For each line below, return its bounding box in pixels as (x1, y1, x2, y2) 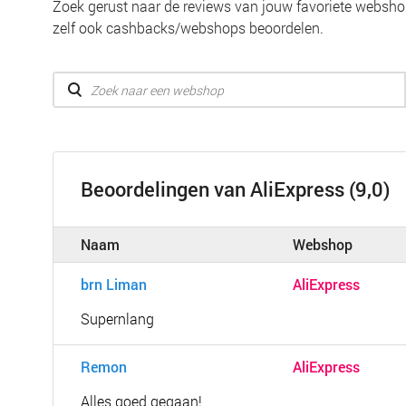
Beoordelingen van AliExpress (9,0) (81, 176, 391, 202)
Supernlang (81, 309, 154, 328)
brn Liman (81, 275, 148, 294)
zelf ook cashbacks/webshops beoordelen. (53, 18, 324, 37)
